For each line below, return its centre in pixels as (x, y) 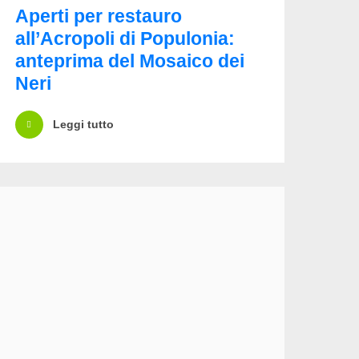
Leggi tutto (83, 125)
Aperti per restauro (98, 16)
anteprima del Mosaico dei (129, 61)
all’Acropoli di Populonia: (125, 38)
